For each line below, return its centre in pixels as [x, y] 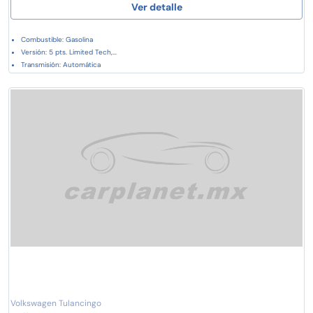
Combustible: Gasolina [57, 39]
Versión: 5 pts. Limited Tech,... [69, 52]
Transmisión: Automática [61, 64]
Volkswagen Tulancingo [56, 303]
